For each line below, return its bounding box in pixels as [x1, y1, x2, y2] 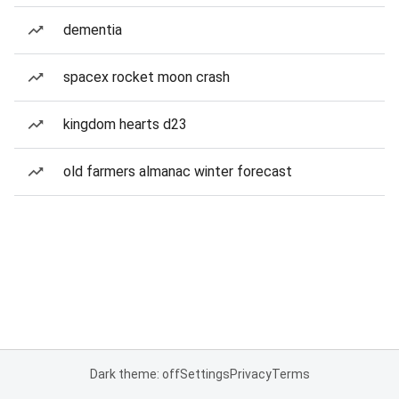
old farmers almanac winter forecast [63, 163, 292, 180]
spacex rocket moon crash [63, 69, 230, 85]
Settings [179, 367, 230, 381]
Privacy [229, 367, 272, 381]
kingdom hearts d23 [63, 116, 187, 133]
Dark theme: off [89, 367, 180, 381]
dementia [63, 21, 122, 38]
